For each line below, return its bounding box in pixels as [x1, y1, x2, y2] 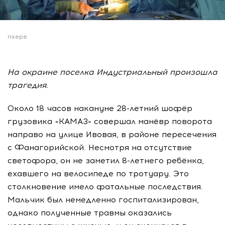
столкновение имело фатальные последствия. [8, 181, 203, 191]
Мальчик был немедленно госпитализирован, [8, 194, 199, 204]
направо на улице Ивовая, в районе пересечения [8, 129, 216, 139]
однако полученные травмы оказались [8, 207, 172, 217]
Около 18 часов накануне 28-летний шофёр [8, 103, 192, 113]
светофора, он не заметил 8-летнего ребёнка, [8, 155, 204, 165]
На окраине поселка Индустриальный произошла [8, 67, 217, 77]
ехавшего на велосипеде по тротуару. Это [8, 168, 189, 178]
